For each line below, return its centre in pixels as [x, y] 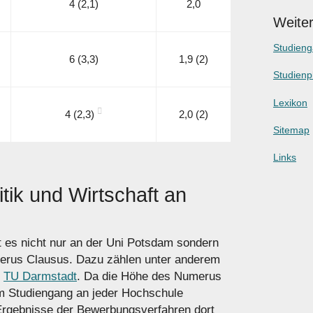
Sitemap [291, 130]
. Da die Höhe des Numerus [149, 276]
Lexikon [290, 102]
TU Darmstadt [40, 276]
